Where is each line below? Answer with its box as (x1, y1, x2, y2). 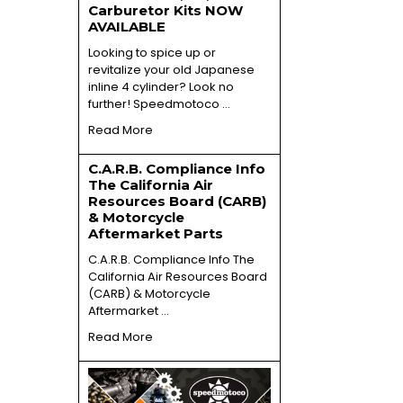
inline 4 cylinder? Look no (87, 77, 234, 95)
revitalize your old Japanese (87, 60, 255, 78)
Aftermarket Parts (87, 224, 223, 242)
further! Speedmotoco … (87, 94, 230, 112)
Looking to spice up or (87, 43, 216, 61)
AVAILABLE (87, 17, 166, 35)
